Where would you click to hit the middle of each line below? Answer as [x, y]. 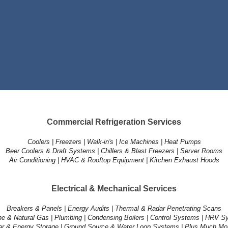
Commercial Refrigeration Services [114, 122]
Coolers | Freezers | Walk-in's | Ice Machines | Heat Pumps [114, 142]
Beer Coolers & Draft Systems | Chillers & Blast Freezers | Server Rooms [114, 151]
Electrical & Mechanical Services [114, 189]
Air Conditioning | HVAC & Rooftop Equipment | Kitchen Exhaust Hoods [114, 160]
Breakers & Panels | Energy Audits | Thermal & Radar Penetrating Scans [114, 208]
